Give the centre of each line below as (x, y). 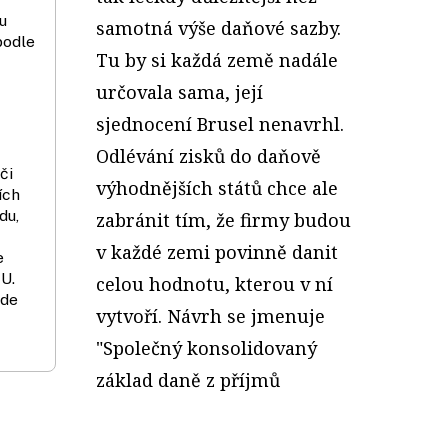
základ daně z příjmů (188, 379)
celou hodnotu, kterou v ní (214, 283)
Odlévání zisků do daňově (208, 155)
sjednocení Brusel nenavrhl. (220, 123)
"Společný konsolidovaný (206, 347)
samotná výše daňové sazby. (218, 27)
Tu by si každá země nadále (217, 59)
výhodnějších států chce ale (217, 187)
